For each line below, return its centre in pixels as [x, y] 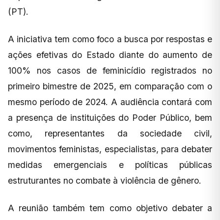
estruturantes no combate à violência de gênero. [105, 180]
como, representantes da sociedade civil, [110, 133]
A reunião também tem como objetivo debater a [110, 208]
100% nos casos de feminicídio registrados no [110, 70]
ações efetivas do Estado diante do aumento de [110, 55]
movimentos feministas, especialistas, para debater [110, 149]
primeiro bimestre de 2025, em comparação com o [110, 86]
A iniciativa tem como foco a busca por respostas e [110, 39]
